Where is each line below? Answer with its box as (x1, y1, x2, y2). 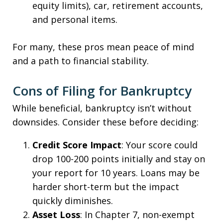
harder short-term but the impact (32, 181, 179, 193)
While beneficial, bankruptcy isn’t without (12, 102, 192, 114)
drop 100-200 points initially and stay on (32, 153, 205, 165)
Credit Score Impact (32, 139, 121, 151)
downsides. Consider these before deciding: (12, 116, 199, 128)
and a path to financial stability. (12, 55, 149, 67)
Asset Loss (32, 209, 80, 221)
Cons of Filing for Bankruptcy (12, 82, 192, 100)
